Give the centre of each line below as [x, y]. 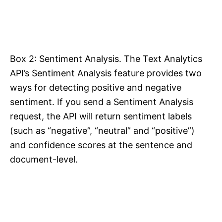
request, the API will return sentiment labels [101, 116]
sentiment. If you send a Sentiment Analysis [102, 102]
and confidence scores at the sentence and [101, 145]
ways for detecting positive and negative [96, 87]
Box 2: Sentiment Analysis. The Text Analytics [106, 58]
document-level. [44, 159]
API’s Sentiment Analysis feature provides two [106, 73]
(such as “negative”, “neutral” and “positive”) [102, 130]
